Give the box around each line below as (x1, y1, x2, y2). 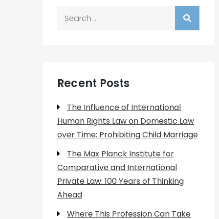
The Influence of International (67, 102, 181, 113)
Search (57, 6, 84, 18)
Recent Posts (57, 76, 130, 91)
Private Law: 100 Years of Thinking (57, 175, 184, 187)
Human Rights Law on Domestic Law (57, 115, 194, 127)
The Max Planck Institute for (67, 148, 174, 159)
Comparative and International (57, 162, 177, 173)
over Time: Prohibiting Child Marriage (57, 129, 198, 140)
